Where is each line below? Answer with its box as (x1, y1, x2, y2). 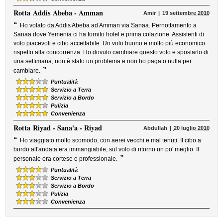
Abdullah (143, 125, 167, 131)
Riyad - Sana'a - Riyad (33, 122, 103, 133)
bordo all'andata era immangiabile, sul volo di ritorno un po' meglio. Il (13, 146, 200, 153)
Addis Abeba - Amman (33, 7, 104, 18)
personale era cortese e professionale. (13, 155, 118, 162)
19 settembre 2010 (162, 10, 210, 16)
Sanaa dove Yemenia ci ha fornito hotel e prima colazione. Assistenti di (13, 31, 205, 38)
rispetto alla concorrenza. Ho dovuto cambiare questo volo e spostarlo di (13, 49, 209, 56)
